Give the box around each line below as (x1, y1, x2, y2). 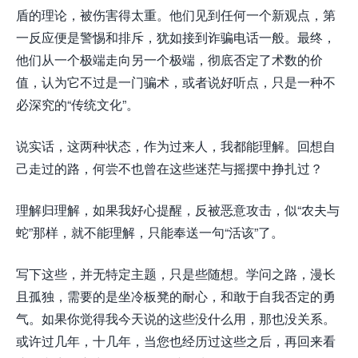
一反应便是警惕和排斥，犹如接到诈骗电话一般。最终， (16, 30, 336, 45)
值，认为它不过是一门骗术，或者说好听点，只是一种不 (16, 74, 336, 89)
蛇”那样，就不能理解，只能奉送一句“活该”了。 (16, 225, 284, 240)
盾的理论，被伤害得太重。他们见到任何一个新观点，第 (16, 7, 336, 22)
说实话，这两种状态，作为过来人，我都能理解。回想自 (16, 138, 336, 153)
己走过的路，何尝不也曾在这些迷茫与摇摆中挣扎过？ (16, 161, 323, 176)
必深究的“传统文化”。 (16, 97, 139, 112)
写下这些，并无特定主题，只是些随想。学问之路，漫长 (16, 266, 336, 281)
